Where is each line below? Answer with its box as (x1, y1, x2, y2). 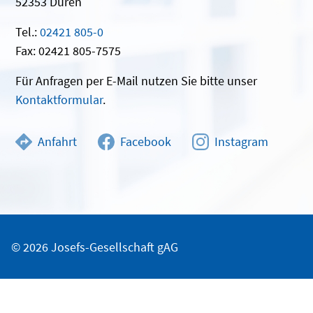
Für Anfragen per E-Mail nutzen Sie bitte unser (15, 73, 257, 89)
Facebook (119, 133, 171, 150)
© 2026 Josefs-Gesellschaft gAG (11, 239, 178, 256)
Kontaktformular (15, 92, 103, 108)
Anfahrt (38, 133, 77, 150)
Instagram (214, 133, 268, 150)
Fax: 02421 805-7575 (15, 43, 121, 59)
